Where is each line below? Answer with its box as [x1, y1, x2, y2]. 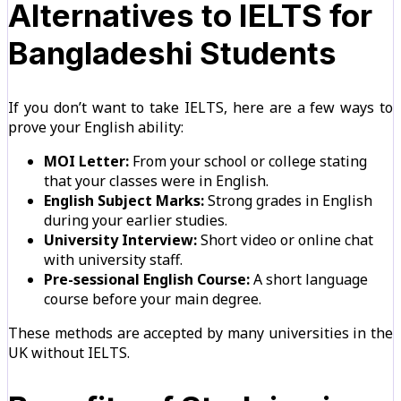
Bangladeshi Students [8, 33, 337, 72]
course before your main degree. [44, 288, 261, 309]
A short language [250, 269, 368, 289]
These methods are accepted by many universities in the [8, 322, 393, 343]
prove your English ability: [8, 116, 183, 137]
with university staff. [44, 249, 183, 269]
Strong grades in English [204, 190, 372, 210]
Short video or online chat [197, 229, 373, 250]
